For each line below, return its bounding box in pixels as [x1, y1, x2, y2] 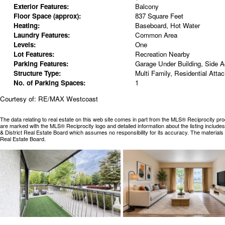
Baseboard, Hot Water [135, 21, 200, 31]
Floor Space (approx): [13, 11, 81, 21]
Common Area [135, 30, 177, 40]
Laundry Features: [13, 30, 70, 40]
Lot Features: [13, 49, 54, 59]
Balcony [135, 2, 159, 12]
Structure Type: [13, 68, 61, 78]
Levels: [13, 40, 36, 50]
